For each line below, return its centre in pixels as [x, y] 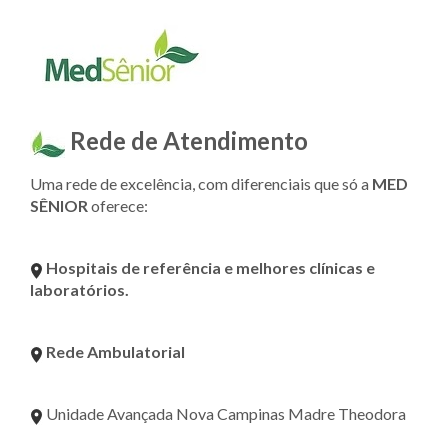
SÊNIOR [59, 205]
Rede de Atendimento [189, 140]
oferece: [118, 205]
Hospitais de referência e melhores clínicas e [210, 267]
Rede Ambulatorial [115, 351]
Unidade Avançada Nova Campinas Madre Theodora [224, 413]
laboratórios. [79, 289]
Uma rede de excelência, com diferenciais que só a [201, 183]
